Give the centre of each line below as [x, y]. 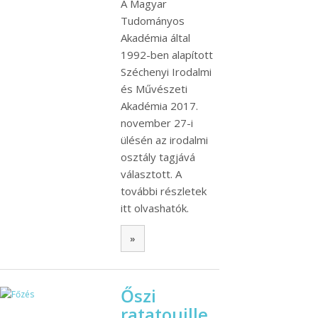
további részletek [164, 191]
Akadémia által [155, 38]
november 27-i [157, 123]
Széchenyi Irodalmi [166, 72]
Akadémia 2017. [159, 106]
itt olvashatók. [155, 208]
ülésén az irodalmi [164, 140]
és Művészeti [154, 89]
